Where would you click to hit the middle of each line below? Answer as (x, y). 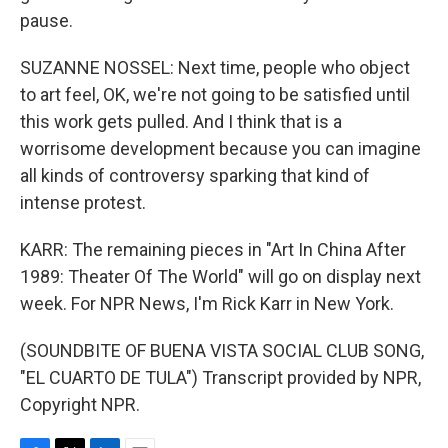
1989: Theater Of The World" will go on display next (220, 276)
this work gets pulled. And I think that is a (181, 121)
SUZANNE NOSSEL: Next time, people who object (215, 67)
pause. (46, 20)
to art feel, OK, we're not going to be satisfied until (215, 94)
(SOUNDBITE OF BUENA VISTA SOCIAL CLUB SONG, (222, 350)
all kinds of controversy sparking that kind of (195, 175)
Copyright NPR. (80, 404)
